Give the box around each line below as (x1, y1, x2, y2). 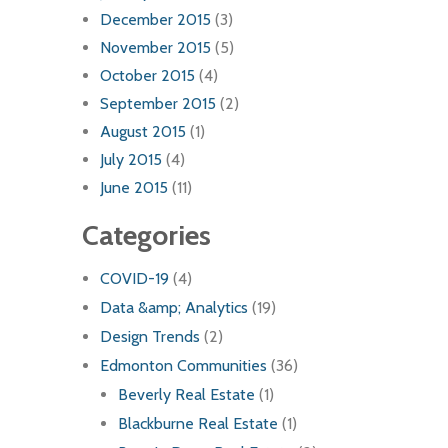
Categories (82, 218, 211, 253)
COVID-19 (100, 269, 169, 289)
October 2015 (100, 66, 195, 86)
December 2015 (100, 10, 211, 30)
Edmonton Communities (100, 356, 267, 376)
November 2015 (100, 38, 211, 58)
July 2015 (100, 150, 162, 170)
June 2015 (100, 178, 168, 198)
